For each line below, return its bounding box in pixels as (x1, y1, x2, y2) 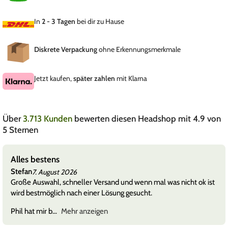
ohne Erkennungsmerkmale (97, 45, 181, 54)
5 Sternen (3, 125, 38, 135)
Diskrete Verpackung (34, 45, 97, 54)
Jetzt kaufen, (34, 74, 73, 83)
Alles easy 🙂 (108, 178, 150, 187)
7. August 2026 (122, 167, 167, 177)
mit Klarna (115, 74, 147, 83)
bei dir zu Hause (75, 17, 124, 26)
